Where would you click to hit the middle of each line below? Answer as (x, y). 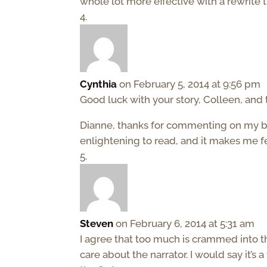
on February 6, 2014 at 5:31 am (185, 224)
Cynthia (99, 84)
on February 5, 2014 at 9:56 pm (190, 84)
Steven (97, 224)
